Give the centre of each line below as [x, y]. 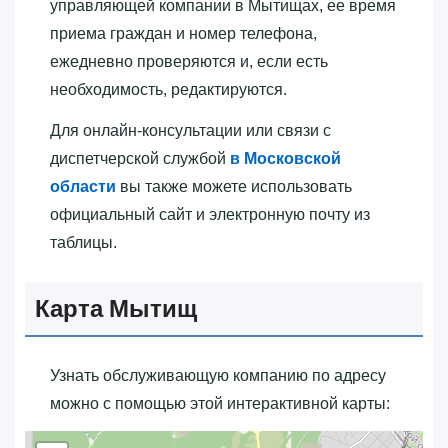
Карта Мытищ [116, 308]
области [83, 186]
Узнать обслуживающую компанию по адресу [218, 375]
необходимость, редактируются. [168, 89]
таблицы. [83, 242]
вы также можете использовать [234, 186]
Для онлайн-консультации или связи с [190, 130]
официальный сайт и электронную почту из [210, 214]
